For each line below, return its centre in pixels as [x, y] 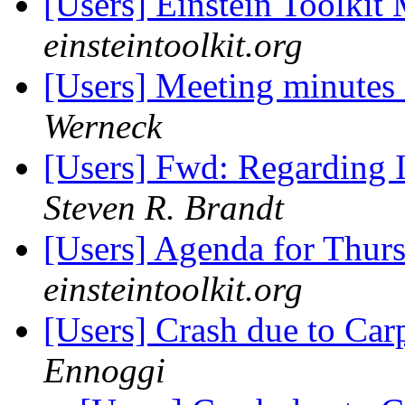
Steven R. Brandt [164, 208]
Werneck [103, 127]
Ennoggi [104, 371]
